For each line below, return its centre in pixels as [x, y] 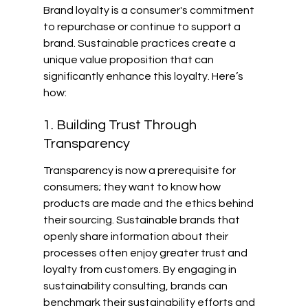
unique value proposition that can [129, 59]
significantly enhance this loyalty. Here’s [144, 76]
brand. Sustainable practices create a [140, 43]
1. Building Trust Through [121, 125]
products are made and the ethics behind [149, 203]
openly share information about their [136, 236]
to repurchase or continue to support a [143, 26]
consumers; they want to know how [133, 187]
